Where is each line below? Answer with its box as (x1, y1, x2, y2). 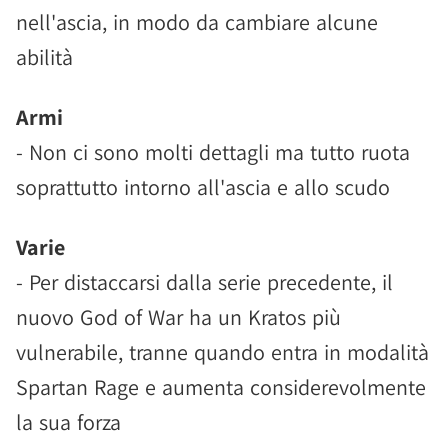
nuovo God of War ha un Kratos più (16, 303, 341, 331)
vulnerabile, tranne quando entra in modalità (16, 338, 429, 366)
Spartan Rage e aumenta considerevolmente (16, 373, 426, 401)
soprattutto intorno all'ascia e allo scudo (16, 173, 390, 201)
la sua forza (16, 408, 121, 436)
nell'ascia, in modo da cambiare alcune (16, 8, 378, 36)
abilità (16, 43, 73, 71)
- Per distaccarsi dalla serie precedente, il (16, 268, 393, 296)
